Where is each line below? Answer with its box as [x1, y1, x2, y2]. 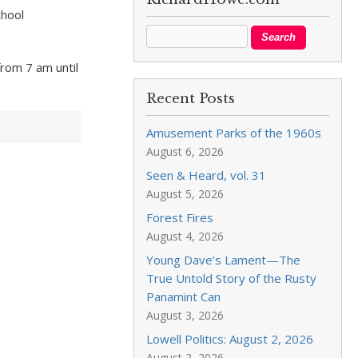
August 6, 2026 [146, 144, 225, 159]
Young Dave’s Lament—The [146, 252, 301, 268]
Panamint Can [146, 288, 221, 304]
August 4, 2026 [146, 229, 225, 244]
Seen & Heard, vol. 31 [146, 167, 267, 183]
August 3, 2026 [146, 308, 225, 323]
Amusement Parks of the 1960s [146, 125, 322, 141]
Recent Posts [146, 90, 236, 107]
